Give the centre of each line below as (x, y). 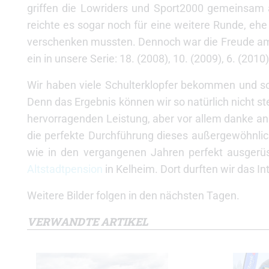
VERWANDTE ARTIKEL (88, 222)
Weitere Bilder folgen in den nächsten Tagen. (133, 195)
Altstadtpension (65, 169)
